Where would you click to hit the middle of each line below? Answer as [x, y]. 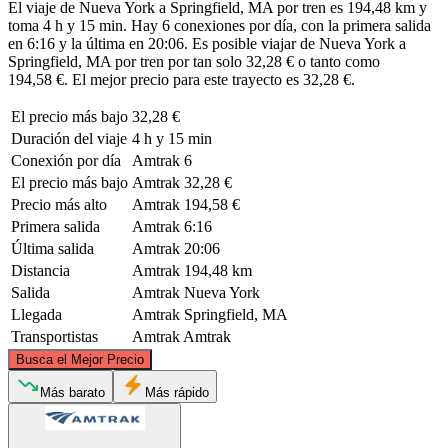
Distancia [40, 270]
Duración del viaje [69, 138]
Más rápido [177, 392]
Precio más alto [59, 204]
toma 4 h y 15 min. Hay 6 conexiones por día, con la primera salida [219, 25]
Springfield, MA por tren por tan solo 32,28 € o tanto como [194, 61]
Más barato [72, 392]
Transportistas [54, 336]
